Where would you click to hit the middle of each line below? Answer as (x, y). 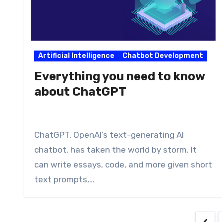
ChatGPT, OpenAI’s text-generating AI (109, 135)
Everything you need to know (119, 77)
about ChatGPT (80, 92)
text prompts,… (64, 180)
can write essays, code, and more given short (123, 165)
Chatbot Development (163, 56)
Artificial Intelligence (76, 56)
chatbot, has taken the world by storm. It (115, 150)
